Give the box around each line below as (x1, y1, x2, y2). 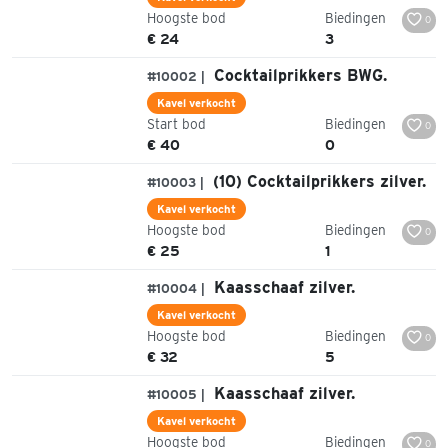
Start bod (147, 115, 206, 132)
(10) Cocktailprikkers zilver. (208, 171, 426, 191)
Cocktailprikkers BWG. (209, 65, 387, 85)
